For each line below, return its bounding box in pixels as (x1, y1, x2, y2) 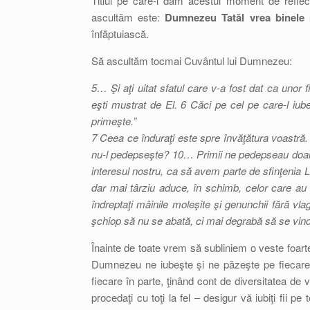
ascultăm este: (91, 10, 165, 24)
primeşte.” (91, 113, 136, 128)
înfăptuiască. (91, 26, 149, 41)
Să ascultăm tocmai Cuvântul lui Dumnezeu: (91, 53, 292, 68)
